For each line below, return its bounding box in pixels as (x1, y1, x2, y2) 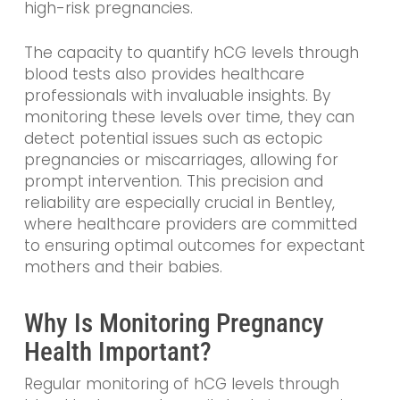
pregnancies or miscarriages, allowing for (23, 148, 338, 171)
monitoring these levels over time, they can (23, 105, 354, 128)
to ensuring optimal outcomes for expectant (23, 234, 365, 256)
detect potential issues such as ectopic (23, 127, 322, 149)
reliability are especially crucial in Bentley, (23, 191, 335, 213)
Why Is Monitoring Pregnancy (23, 308, 324, 339)
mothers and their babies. (23, 255, 222, 278)
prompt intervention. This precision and (23, 170, 323, 192)
